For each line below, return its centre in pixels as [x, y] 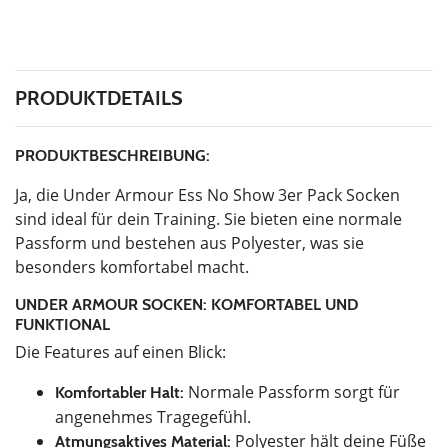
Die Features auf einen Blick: [120, 351]
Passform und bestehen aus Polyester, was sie [189, 242]
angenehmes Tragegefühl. [153, 416]
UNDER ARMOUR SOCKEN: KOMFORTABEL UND [187, 304]
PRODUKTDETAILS [99, 97]
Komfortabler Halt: [119, 392]
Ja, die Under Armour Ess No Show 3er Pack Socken [207, 194]
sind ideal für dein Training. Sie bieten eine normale [208, 218]
